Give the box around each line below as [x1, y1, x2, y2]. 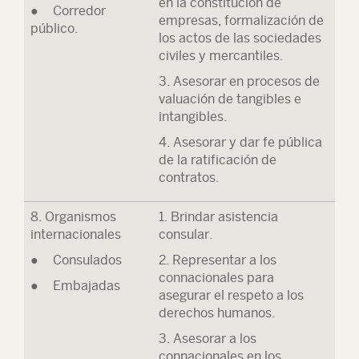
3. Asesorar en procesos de [159, 74, 320, 89]
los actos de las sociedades [159, 30, 321, 46]
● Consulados [30, 252, 122, 268]
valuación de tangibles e [159, 91, 301, 107]
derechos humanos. [159, 305, 275, 321]
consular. [159, 227, 212, 242]
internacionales [30, 227, 121, 242]
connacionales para [159, 270, 274, 285]
